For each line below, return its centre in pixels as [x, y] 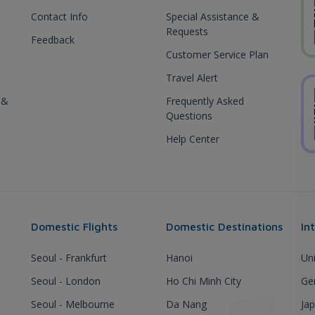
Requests [187, 31]
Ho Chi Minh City [204, 281]
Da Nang [186, 304]
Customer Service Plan [217, 54]
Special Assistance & [213, 17]
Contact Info [59, 17]
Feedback [53, 40]
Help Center [193, 139]
